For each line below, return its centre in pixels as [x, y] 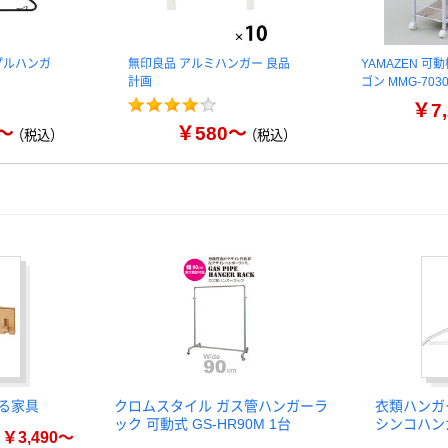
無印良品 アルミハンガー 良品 [209, 64]
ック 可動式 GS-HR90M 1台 [202, 424]
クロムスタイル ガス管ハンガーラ [221, 406]
